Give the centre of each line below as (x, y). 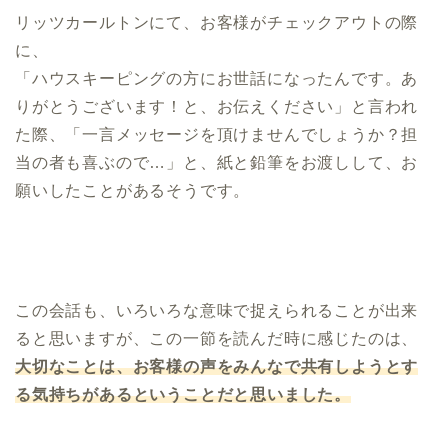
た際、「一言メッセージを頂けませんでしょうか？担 (217, 134)
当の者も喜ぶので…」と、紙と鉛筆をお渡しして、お (217, 162)
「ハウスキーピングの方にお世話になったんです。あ (217, 78)
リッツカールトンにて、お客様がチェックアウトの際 (217, 22)
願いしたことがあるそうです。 (133, 190)
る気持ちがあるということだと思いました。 (183, 394)
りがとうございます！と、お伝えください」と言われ (217, 106)
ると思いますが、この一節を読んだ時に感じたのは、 (217, 338)
